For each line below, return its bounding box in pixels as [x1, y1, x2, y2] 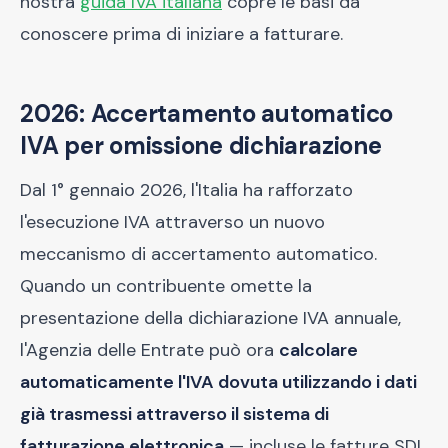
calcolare [279, 338, 358, 362]
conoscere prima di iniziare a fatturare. [20, 22, 343, 46]
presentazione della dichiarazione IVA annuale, [20, 306, 401, 330]
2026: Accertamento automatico [20, 98, 394, 129]
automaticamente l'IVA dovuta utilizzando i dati [20, 370, 417, 394]
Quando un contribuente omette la [20, 274, 312, 298]
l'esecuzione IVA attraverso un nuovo [20, 210, 325, 234]
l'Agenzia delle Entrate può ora [20, 338, 279, 362]
